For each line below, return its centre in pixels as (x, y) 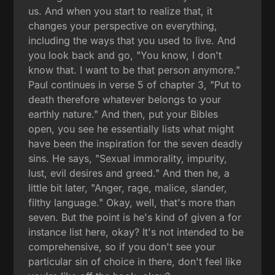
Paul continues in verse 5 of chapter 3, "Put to (135, 84)
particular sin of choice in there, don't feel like (135, 261)
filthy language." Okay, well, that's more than (132, 202)
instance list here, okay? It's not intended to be (136, 232)
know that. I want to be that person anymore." (134, 70)
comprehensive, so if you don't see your (122, 246)
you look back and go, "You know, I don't (125, 55)
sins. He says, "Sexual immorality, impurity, (128, 158)
